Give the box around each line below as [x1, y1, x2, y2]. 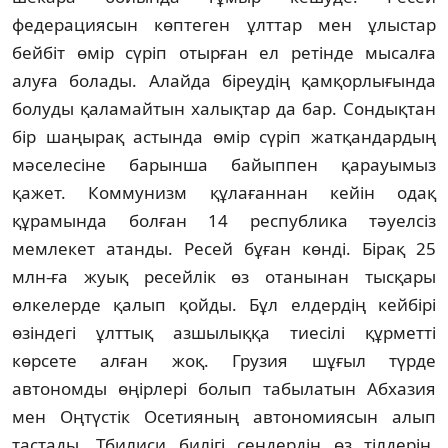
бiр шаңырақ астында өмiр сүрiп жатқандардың [12, 124, 436, 148]
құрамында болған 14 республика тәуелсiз [12, 208, 436, 232]
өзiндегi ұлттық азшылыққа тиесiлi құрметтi [12, 320, 436, 344]
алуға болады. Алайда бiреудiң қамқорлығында [12, 68, 436, 92]
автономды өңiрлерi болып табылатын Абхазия [12, 376, 436, 400]
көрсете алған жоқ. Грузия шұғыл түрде [12, 348, 436, 372]
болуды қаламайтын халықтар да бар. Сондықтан [12, 96, 436, 120]
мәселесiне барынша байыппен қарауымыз [12, 152, 436, 176]
